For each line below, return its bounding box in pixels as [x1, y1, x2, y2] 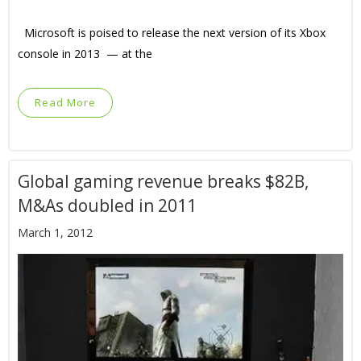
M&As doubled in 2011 [18, 194, 197, 217]
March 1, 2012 [18, 225, 93, 240]
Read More [35, 95, 96, 110]
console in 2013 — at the [18, 46, 152, 61]
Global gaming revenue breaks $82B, [18, 170, 309, 193]
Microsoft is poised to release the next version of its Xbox [18, 25, 326, 40]
